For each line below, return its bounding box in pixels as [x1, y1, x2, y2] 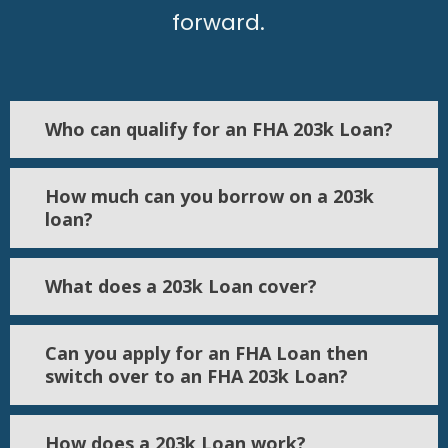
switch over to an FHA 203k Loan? [45, 364, 348, 389]
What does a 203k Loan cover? [45, 274, 317, 299]
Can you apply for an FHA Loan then [45, 341, 368, 366]
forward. [171, 7, 277, 39]
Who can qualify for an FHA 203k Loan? [45, 117, 393, 142]
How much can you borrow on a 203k [45, 184, 374, 209]
